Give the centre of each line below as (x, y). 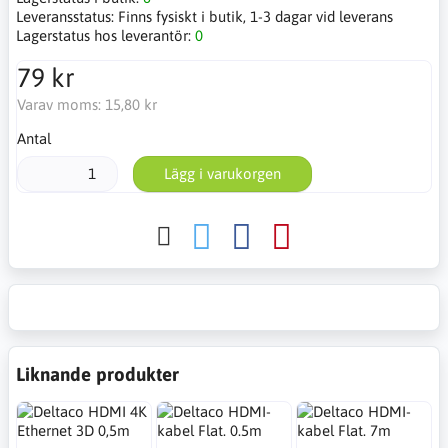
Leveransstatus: (67, 16)
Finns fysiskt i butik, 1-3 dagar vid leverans (255, 16)
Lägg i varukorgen (222, 173)
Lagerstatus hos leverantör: (105, 35)
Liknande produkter (97, 373)
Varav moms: (61, 104)
